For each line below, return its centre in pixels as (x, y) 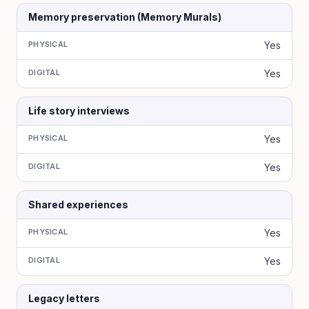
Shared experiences (78, 205)
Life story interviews (79, 111)
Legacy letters (64, 298)
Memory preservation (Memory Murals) (125, 17)
